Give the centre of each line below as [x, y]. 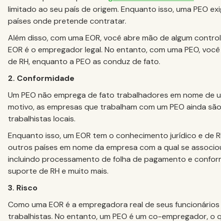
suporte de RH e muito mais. [58, 171]
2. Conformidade [41, 78]
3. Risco [23, 188]
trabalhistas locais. [43, 119]
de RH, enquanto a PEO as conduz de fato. [84, 62]
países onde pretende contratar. [68, 21]
